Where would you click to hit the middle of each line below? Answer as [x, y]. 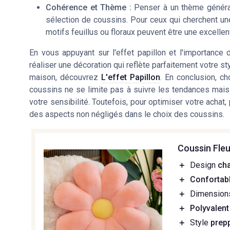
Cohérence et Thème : [89, 8]
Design [204, 165]
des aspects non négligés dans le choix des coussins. [127, 114]
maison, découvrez [65, 78]
